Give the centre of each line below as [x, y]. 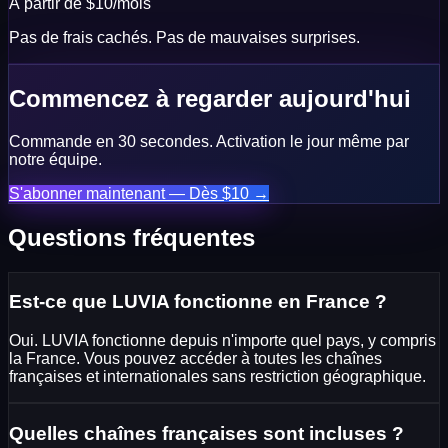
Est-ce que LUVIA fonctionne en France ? [198, 302]
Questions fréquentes [131, 237]
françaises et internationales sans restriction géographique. [217, 376]
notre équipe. [55, 159]
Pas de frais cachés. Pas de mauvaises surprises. [184, 37]
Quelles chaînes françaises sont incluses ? [206, 433]
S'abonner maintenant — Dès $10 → [139, 193]
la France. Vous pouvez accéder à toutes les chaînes [195, 358]
